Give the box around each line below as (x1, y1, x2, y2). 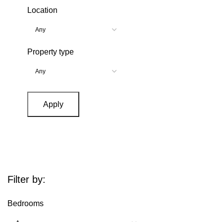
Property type (27, 47, 74, 56)
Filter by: (7, 173, 46, 185)
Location (27, 5, 57, 14)
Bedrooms (7, 199, 44, 208)
